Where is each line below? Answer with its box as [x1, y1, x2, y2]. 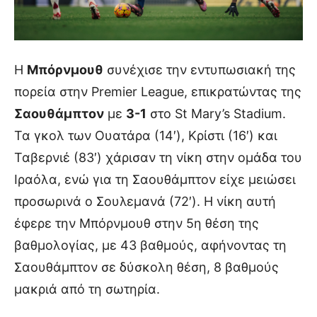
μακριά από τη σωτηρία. [14, 281, 160, 296]
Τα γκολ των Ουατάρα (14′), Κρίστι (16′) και [14, 127, 277, 143]
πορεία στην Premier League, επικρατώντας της [14, 83, 301, 99]
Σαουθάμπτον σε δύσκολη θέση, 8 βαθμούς [14, 259, 279, 275]
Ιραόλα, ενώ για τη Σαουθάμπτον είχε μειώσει [14, 171, 296, 187]
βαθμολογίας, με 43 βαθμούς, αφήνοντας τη [14, 237, 287, 253]
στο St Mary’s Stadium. [146, 105, 286, 121]
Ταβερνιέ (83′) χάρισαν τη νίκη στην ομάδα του [14, 149, 302, 165]
